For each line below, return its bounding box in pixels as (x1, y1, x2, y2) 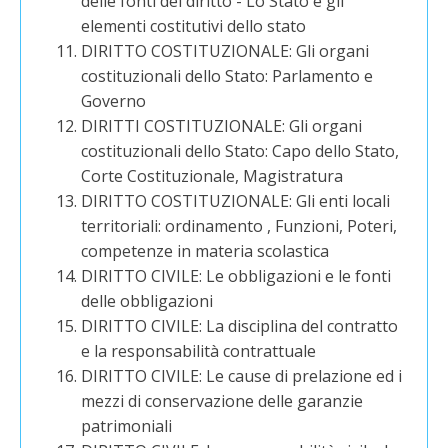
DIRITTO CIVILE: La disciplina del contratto (81, 315, 399, 337)
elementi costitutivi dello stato (81, 15, 307, 37)
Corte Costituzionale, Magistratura (81, 165, 344, 187)
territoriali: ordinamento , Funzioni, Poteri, (81, 215, 398, 237)
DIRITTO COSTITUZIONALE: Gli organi (81, 40, 370, 62)
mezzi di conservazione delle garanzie (81, 390, 364, 412)
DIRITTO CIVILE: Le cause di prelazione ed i (81, 365, 403, 387)
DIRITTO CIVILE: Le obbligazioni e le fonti (81, 265, 392, 287)
